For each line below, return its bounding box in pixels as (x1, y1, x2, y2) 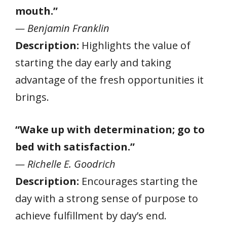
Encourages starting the (79, 174, 198, 188)
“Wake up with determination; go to (15, 122, 205, 136)
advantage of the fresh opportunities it (15, 72, 204, 87)
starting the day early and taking (15, 55, 171, 69)
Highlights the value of (79, 38, 191, 52)
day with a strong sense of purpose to (15, 191, 198, 205)
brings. (15, 90, 49, 104)
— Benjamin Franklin (15, 21, 109, 35)
